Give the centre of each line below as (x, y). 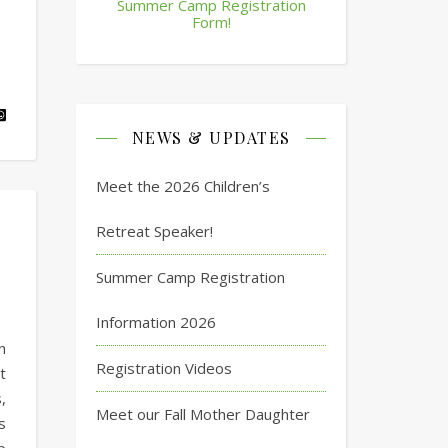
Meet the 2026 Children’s (183, 186)
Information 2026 (156, 322)
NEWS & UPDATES (211, 137)
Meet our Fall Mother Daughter (203, 414)
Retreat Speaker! (154, 231)
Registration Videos (164, 368)
